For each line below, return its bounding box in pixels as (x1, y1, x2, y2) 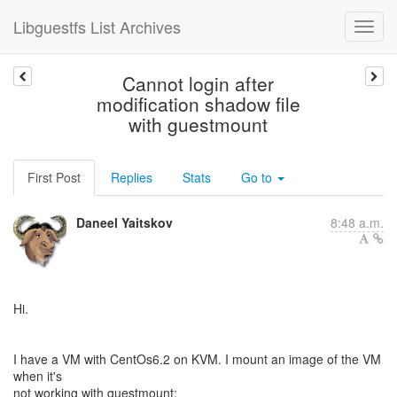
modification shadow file (96, 90, 300, 117)
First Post (27, 168, 81, 186)
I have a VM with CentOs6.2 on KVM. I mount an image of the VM (13, 350, 381, 368)
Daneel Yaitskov (76, 214, 173, 231)
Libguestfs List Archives (13, 15, 181, 38)
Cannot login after (122, 70, 275, 97)
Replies (111, 168, 152, 186)
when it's (13, 367, 62, 385)
